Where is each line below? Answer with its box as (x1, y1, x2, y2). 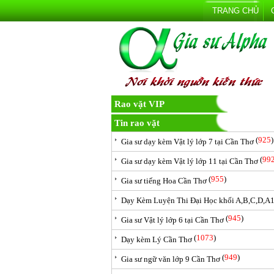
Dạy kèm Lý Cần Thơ (121, 235, 192, 244)
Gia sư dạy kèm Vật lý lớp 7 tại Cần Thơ (121, 137, 254, 146)
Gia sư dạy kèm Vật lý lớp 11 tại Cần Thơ (121, 157, 258, 166)
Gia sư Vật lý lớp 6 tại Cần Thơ (121, 215, 224, 224)
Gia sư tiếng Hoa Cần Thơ (121, 176, 207, 185)
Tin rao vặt (114, 118, 160, 128)
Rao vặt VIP (114, 99, 165, 109)
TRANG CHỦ (212, 6, 259, 15)
